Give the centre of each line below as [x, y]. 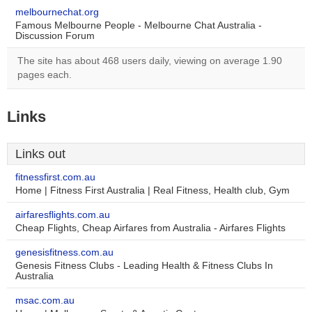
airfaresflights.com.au [63, 215]
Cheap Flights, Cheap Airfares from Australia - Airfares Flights [150, 228]
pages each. [45, 75]
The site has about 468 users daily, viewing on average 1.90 [150, 61]
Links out [40, 154]
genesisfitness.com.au [64, 252]
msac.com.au [45, 301]
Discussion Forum [55, 36]
